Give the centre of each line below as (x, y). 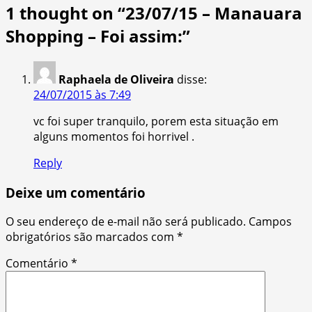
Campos (270, 222)
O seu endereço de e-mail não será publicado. (126, 222)
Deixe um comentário (76, 192)
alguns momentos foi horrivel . (114, 136)
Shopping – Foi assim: (94, 36)
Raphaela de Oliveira (116, 79)
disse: (192, 79)
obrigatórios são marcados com (91, 237)
